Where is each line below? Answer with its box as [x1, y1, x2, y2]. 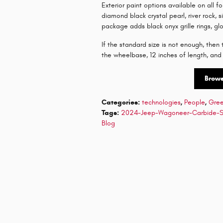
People [184, 98, 205, 107]
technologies [142, 98, 181, 107]
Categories [102, 98, 138, 107]
